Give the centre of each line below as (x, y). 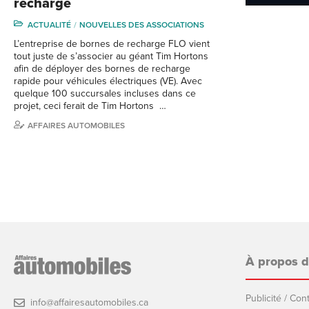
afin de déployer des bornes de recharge (102, 68)
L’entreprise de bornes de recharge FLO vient (112, 43)
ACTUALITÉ (49, 24)
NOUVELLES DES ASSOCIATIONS (142, 24)
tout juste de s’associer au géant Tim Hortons (111, 56)
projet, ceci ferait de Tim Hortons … (90, 106)
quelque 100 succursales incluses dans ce (105, 93)
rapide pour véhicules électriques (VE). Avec (108, 81)
